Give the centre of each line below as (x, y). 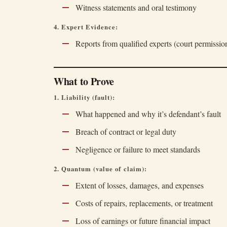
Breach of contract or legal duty (126, 131)
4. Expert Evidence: (86, 27)
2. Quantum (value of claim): (100, 169)
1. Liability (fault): (85, 97)
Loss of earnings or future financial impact (143, 221)
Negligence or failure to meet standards (138, 149)
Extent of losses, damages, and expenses (139, 185)
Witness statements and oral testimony (136, 7)
